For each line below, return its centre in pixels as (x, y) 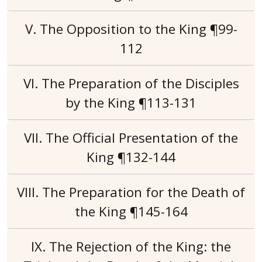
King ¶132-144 (131, 157)
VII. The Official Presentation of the (131, 138)
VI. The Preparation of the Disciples (131, 83)
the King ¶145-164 (131, 211)
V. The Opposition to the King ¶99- (131, 29)
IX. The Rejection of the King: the (131, 247)
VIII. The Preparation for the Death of (131, 192)
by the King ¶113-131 (131, 103)
